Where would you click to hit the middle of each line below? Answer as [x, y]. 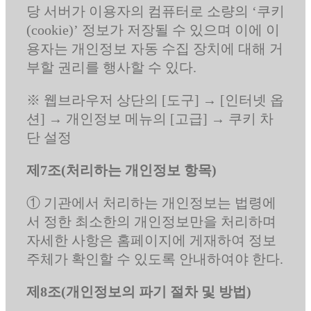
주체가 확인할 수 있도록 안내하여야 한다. [154, 259]
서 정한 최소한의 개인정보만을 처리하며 [151, 221]
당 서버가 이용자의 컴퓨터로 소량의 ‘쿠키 [155, 11]
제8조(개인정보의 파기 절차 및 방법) [138, 291]
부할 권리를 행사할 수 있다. [111, 67]
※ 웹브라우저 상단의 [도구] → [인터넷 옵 [155, 100]
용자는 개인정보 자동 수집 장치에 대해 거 [154, 48]
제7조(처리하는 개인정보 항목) [121, 170]
